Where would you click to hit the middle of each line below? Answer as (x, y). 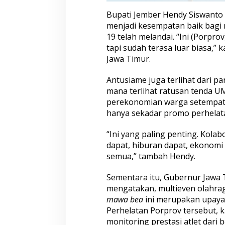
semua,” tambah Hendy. (151, 156)
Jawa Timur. (128, 59)
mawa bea (125, 200)
